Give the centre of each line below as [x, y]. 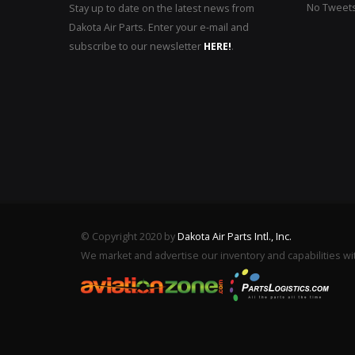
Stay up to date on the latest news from [162, 8]
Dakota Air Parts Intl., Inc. [235, 237]
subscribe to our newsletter [136, 46]
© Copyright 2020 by [129, 237]
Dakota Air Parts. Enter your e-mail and [159, 27]
